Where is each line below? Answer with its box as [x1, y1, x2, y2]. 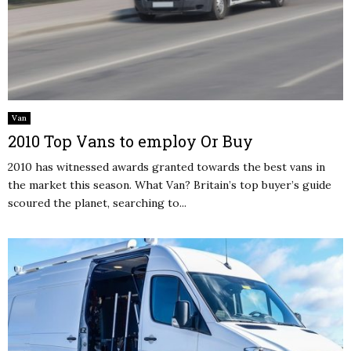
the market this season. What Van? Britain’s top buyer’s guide [8, 177, 331, 192]
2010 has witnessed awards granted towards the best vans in [8, 159, 325, 174]
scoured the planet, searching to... [8, 195, 186, 210]
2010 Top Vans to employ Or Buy [8, 130, 253, 151]
